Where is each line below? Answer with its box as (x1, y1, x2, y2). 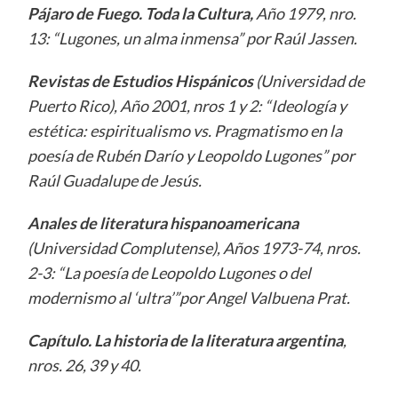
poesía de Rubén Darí (27, 145, 174, 165)
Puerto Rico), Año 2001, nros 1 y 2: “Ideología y (27, 95, 346, 115)
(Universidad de (255, 70, 364, 91)
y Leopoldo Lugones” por (182, 145, 354, 165)
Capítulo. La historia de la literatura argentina (27, 330, 343, 350)
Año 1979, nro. (255, 3, 356, 23)
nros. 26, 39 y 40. (27, 354, 141, 375)
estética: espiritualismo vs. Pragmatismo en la (27, 120, 342, 140)
